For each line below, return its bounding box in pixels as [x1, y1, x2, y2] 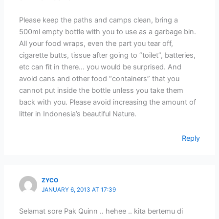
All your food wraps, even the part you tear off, [19, 39, 174, 48]
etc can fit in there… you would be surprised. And [19, 63, 182, 72]
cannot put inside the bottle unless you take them [19, 86, 184, 95]
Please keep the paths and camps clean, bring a [19, 16, 178, 25]
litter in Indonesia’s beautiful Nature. [19, 109, 137, 119]
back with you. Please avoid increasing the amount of [19, 98, 197, 107]
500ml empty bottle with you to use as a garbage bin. [19, 27, 197, 37]
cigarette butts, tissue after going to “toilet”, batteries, [19, 51, 196, 60]
